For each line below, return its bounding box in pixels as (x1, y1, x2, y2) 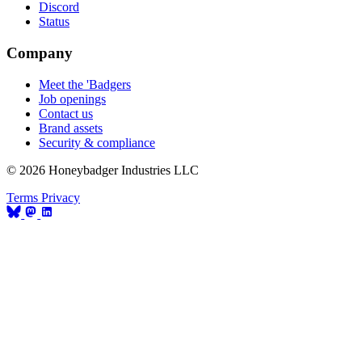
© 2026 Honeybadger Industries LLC (6, 162, 199, 177)
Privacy (41, 190, 80, 204)
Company (6, 44, 73, 62)
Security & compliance (39, 135, 155, 149)
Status (39, 15, 69, 29)
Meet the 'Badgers (39, 77, 131, 91)
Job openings (39, 91, 106, 106)
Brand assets (39, 120, 103, 135)
